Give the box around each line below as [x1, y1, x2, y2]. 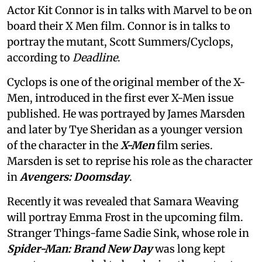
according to [7, 51, 73, 65]
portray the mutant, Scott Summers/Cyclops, [7, 35, 233, 49]
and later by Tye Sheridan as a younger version [7, 123, 243, 137]
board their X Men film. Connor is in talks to [7, 19, 230, 33]
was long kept [153, 242, 225, 256]
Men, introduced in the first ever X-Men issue [7, 91, 233, 105]
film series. [154, 139, 213, 153]
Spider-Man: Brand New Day [7, 242, 153, 256]
